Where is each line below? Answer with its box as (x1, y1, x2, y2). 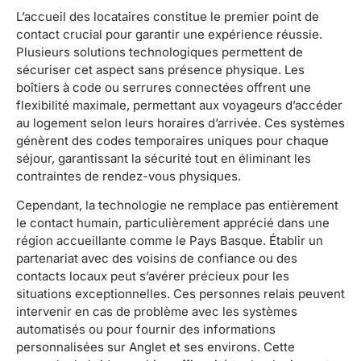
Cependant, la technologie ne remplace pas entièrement (16, 197, 338, 214)
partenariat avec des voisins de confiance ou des (16, 251, 297, 267)
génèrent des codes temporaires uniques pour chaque (16, 132, 329, 148)
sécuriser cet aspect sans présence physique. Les (16, 61, 305, 77)
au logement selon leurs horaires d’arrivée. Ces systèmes (16, 114, 345, 131)
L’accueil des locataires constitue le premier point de (16, 8, 319, 24)
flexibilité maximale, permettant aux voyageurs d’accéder (16, 97, 342, 113)
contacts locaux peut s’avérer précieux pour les (16, 268, 289, 284)
